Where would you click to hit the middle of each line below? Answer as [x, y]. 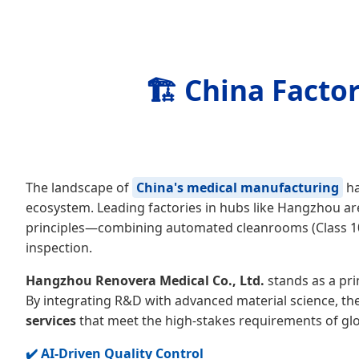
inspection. [59, 248]
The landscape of [79, 188]
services [51, 321]
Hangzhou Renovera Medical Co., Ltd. [145, 281]
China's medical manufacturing [238, 188]
